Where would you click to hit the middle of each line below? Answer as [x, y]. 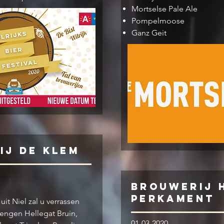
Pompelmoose [158, 21]
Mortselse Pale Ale [164, 9]
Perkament [173, 198]
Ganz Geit [149, 33]
